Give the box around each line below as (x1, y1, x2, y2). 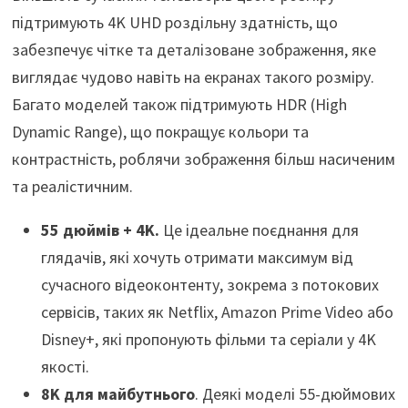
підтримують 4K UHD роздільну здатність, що (11, 12, 338, 34)
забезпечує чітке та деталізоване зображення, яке (11, 39, 376, 61)
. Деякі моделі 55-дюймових (194, 383, 395, 405)
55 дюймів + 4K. (40, 219, 159, 241)
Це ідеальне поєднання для (158, 219, 359, 241)
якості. (40, 356, 89, 378)
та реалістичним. (11, 176, 133, 198)
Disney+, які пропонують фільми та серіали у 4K (40, 329, 376, 351)
